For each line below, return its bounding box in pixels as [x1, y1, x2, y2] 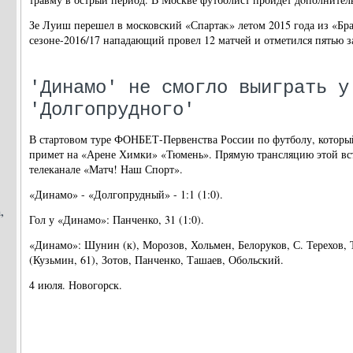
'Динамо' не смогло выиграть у [29, 77, 349, 98]
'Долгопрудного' [29, 99, 195, 121]
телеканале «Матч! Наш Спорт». [29, 162, 183, 176]
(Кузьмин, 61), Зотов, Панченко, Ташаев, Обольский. [29, 252, 284, 267]
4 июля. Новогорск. [29, 277, 122, 292]
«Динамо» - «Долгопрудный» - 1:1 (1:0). [29, 187, 223, 202]
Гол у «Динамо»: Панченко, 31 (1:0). [29, 212, 204, 227]
